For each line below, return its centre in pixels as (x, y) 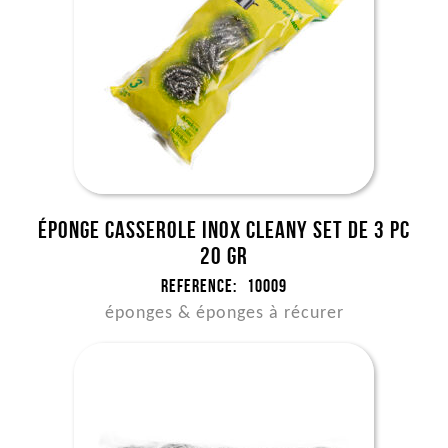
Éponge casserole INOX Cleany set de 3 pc (224, 230)
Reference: (199, 286)
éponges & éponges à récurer (224, 313)
